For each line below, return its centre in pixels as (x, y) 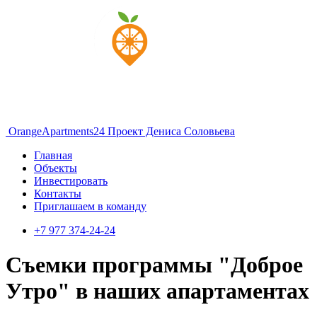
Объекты (56, 168)
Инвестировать (71, 181)
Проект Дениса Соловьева (171, 131)
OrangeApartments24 (57, 131)
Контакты (58, 194)
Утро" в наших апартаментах (157, 291)
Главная (53, 155)
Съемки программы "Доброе (154, 265)
